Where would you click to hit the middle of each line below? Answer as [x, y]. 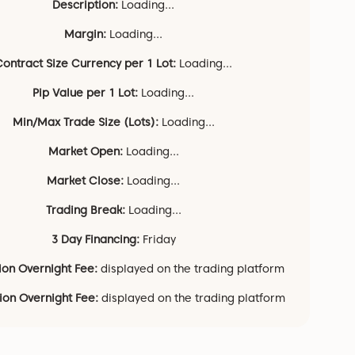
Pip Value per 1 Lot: [87, 93]
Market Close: [87, 181]
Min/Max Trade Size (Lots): [87, 122]
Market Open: [87, 151]
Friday [159, 239]
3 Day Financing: [97, 239]
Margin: [87, 34]
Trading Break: [87, 210]
